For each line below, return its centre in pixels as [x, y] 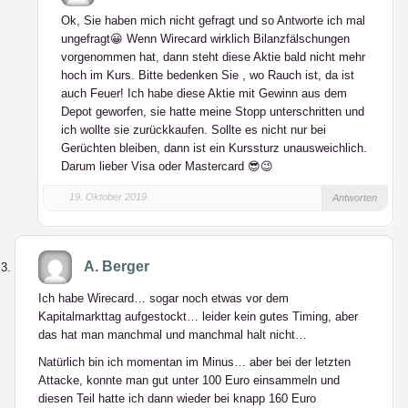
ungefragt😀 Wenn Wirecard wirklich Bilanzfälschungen [205, 39]
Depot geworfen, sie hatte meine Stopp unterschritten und [213, 112]
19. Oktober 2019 [108, 197]
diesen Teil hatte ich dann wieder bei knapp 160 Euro [177, 398]
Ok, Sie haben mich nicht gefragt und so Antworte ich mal [213, 20]
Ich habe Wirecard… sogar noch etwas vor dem [163, 298]
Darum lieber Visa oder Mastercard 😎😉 [167, 166]
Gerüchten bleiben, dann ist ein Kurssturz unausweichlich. [214, 148]
